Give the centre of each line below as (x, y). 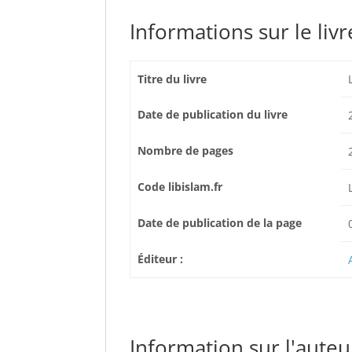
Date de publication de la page (219, 223)
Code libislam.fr (180, 187)
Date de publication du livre (212, 114)
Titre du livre (172, 79)
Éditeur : (160, 259)
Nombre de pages (185, 150)
